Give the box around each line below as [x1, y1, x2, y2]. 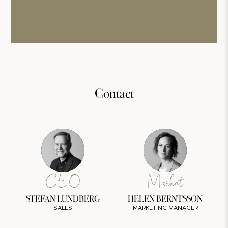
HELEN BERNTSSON [128, 191, 203, 205]
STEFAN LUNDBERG [25, 191, 100, 205]
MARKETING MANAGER [132, 205, 198, 211]
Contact [94, 80, 134, 103]
